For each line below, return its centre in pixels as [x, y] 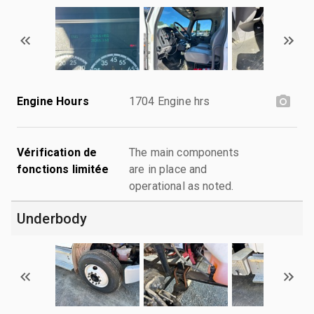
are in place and [168, 169]
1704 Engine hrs [170, 101]
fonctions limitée [63, 169]
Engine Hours [53, 101]
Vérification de [57, 152]
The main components [184, 152]
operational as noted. [182, 186]
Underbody [52, 218]
